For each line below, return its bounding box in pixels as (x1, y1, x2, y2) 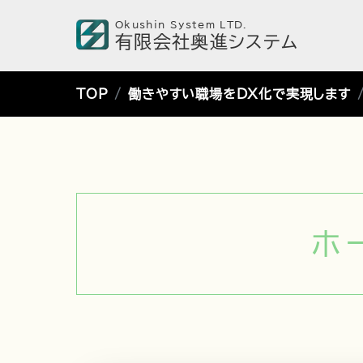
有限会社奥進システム (115, 32, 299, 52)
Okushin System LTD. (115, 19, 248, 29)
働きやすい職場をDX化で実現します (128, 88, 351, 100)
